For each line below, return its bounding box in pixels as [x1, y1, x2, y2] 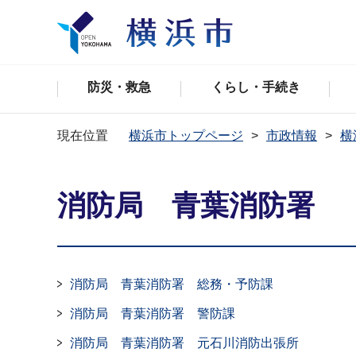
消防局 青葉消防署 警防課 [70, 307, 235, 320]
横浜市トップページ [129, 129, 243, 142]
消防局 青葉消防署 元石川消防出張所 [70, 336, 299, 350]
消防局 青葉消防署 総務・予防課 [70, 277, 273, 291]
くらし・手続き [211, 80, 300, 94]
